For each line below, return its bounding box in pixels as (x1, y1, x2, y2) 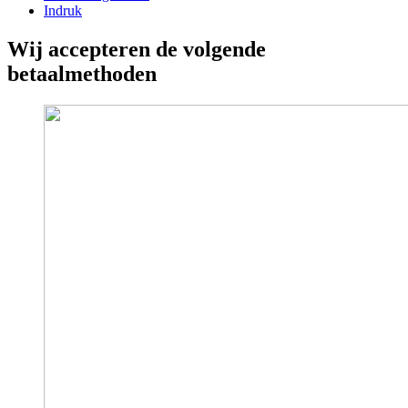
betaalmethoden (7, 61, 157, 86)
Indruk (44, 2, 82, 18)
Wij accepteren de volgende (7, 36, 266, 61)
